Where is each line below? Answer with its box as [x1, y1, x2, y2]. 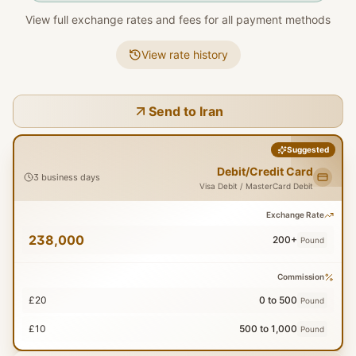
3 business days [33, 171, 100, 183]
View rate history [141, 48, 228, 61]
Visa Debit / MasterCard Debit [199, 181, 313, 191]
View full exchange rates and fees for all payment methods [25, 13, 331, 26]
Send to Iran [149, 103, 223, 119]
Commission [277, 272, 324, 281]
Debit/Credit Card [217, 164, 313, 178]
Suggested [287, 145, 329, 154]
